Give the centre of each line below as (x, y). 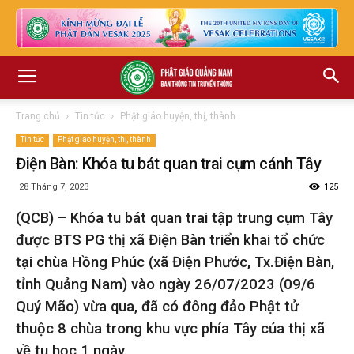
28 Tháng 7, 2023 (54, 187)
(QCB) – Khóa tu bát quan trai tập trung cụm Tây (174, 218)
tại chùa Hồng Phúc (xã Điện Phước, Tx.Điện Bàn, (175, 262)
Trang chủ (38, 116)
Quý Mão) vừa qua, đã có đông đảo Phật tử (157, 307)
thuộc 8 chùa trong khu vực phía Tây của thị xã (170, 329)
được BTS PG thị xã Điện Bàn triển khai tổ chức (170, 240)
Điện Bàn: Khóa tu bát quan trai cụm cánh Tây (168, 164)
